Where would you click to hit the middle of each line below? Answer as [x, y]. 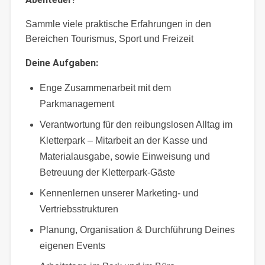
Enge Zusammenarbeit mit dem [105, 88]
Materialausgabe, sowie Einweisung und [125, 156]
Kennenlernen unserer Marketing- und [119, 193]
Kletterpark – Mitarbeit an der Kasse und [123, 140]
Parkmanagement [77, 104]
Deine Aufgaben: [62, 63]
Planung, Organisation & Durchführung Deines [137, 230]
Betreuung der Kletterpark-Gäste [107, 172]
